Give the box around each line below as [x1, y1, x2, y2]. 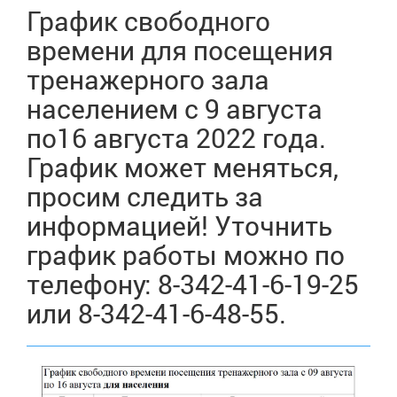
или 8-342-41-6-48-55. [27, 296, 286, 331]
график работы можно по [27, 237, 345, 273]
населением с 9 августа [27, 91, 323, 127]
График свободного [27, 4, 270, 39]
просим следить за [27, 179, 263, 214]
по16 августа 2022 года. [27, 121, 326, 156]
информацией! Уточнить [27, 208, 332, 244]
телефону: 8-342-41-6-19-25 [27, 267, 359, 302]
